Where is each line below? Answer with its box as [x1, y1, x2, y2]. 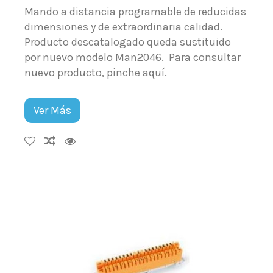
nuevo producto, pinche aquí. [24, 65, 168, 79]
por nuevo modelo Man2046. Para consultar [24, 50, 241, 64]
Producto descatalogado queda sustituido [24, 35, 232, 49]
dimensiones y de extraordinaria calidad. [24, 19, 223, 34]
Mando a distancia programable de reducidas [24, 4, 247, 18]
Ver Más [34, 103, 72, 117]
